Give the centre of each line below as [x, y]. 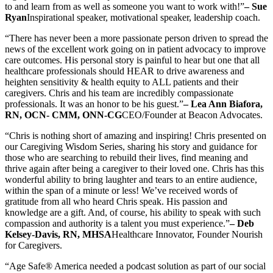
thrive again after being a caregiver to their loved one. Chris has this [134, 168]
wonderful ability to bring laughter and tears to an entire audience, [131, 179]
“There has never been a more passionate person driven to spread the [136, 38]
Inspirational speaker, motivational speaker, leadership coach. [144, 17]
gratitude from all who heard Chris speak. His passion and [116, 201]
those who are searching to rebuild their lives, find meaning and [126, 157]
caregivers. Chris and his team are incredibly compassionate [119, 93]
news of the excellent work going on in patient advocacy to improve [135, 49]
